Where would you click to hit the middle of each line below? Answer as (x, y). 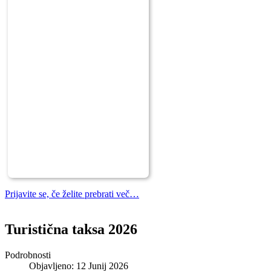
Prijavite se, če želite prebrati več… (72, 194)
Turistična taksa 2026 (71, 229)
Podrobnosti (28, 255)
